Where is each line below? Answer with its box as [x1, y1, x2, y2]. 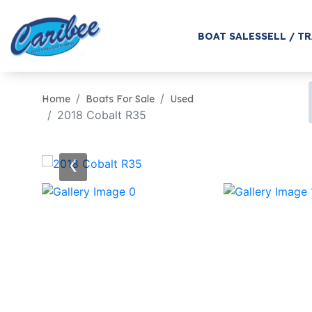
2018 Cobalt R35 [57, 108, 146, 122]
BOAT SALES [197, 29, 261, 42]
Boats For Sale [86, 93, 155, 105]
